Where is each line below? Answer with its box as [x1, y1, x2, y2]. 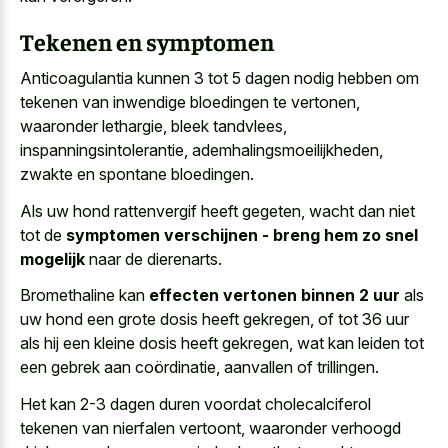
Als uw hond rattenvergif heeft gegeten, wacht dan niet [20, 200, 415, 221]
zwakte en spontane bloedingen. [20, 164, 254, 185]
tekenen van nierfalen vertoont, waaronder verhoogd [20, 417, 401, 438]
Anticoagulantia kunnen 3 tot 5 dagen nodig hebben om [20, 68, 419, 89]
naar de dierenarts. [85, 248, 222, 269]
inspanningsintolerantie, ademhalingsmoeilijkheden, [20, 140, 383, 161]
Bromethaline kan [20, 285, 149, 306]
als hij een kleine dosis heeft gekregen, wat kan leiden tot [20, 333, 424, 354]
